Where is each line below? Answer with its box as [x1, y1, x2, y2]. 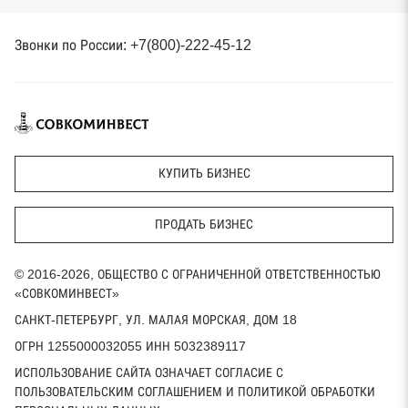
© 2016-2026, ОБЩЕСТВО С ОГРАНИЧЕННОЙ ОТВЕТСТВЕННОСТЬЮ [15, 266, 381, 281]
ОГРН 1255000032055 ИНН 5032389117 [15, 338, 246, 353]
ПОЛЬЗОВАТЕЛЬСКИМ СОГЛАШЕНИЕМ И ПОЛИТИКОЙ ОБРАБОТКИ [15, 383, 375, 399]
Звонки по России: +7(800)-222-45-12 [15, 36, 251, 53]
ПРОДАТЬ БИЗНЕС [155, 217, 253, 232]
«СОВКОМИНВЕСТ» [15, 285, 119, 301]
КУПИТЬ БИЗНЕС [158, 166, 250, 181]
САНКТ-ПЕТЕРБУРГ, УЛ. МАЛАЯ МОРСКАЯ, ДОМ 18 [15, 311, 297, 327]
